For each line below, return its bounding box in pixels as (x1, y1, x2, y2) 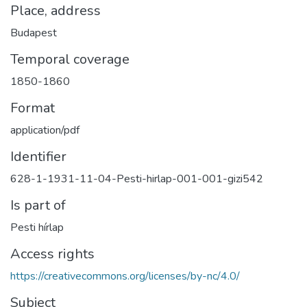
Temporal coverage (10, 50, 130, 69)
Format (10, 99, 55, 117)
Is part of (10, 196, 66, 214)
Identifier (10, 147, 66, 166)
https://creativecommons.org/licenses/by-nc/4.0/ (10, 269, 240, 284)
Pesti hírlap (10, 220, 64, 235)
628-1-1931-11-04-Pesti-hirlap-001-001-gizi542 (10, 171, 263, 186)
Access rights (10, 245, 95, 263)
